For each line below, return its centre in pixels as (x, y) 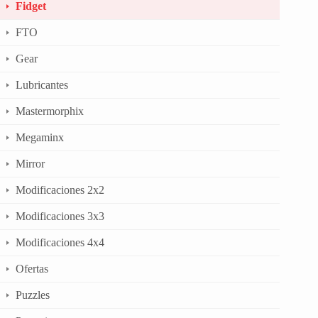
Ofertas (32, 268)
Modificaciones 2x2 (60, 190)
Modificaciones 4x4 (60, 242)
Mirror (30, 163)
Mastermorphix (50, 111)
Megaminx (40, 137)
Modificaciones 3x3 (60, 216)
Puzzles (33, 295)
